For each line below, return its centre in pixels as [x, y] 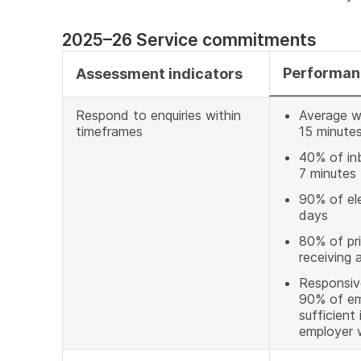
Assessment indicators [159, 74]
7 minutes [328, 173]
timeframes [109, 131]
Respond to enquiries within [158, 115]
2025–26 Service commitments [189, 40]
